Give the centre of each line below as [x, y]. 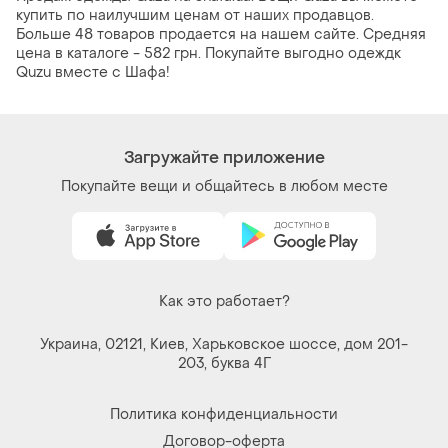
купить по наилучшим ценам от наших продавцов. [195, 16]
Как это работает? [224, 302]
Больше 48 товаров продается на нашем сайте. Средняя [221, 35]
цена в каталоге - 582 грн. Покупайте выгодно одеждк [208, 54]
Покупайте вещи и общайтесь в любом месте [224, 187]
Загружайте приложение [224, 158]
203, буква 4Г [224, 364]
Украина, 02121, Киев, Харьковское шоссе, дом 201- [224, 345]
